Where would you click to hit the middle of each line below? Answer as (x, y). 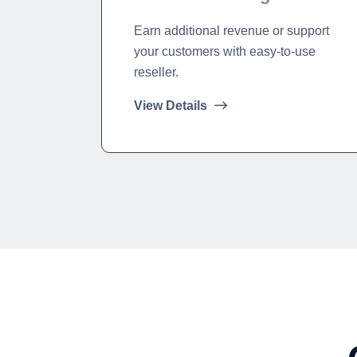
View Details (172, 106)
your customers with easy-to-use (225, 51)
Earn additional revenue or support (231, 31)
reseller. (156, 72)
